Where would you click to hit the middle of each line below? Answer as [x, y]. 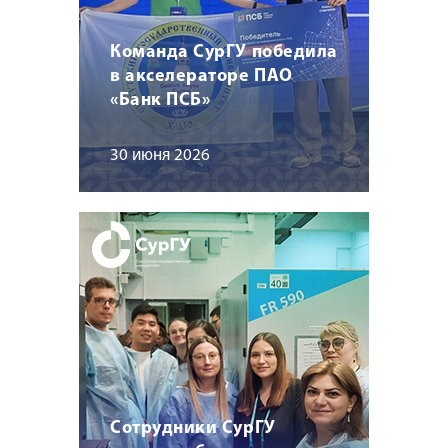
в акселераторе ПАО [201, 76]
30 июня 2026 [160, 155]
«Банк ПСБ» [160, 100]
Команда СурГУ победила [224, 52]
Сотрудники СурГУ [193, 428]
